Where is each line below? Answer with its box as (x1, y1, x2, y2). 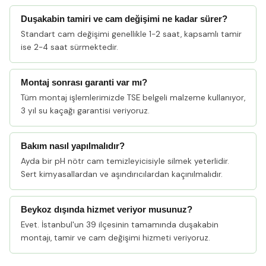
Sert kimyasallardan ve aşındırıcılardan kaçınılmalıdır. (21, 169, 223, 179)
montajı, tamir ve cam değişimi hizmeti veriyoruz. (21, 233, 210, 243)
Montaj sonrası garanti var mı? (21, 78, 147, 87)
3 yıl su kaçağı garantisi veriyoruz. (21, 106, 150, 116)
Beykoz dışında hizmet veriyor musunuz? (21, 205, 192, 214)
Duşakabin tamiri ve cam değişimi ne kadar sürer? (21, 14, 227, 24)
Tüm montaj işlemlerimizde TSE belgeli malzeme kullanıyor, (21, 93, 245, 103)
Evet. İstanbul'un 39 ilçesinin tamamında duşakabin (21, 220, 218, 230)
